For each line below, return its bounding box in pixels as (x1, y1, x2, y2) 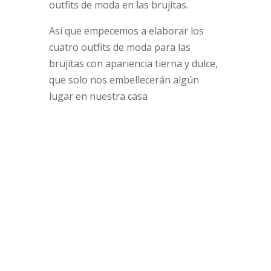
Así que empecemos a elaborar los (48, 24, 204, 38)
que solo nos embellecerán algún (48, 73, 199, 87)
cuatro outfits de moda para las (48, 41, 191, 54)
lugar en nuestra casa (48, 90, 148, 103)
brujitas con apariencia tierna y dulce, (48, 57, 218, 71)
